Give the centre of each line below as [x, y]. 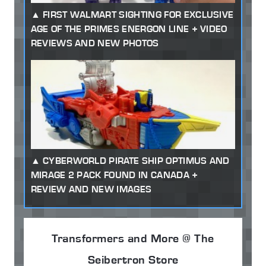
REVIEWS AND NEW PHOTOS [95, 43]
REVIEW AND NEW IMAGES [91, 189]
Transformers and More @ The [133, 238]
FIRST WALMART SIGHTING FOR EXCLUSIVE [138, 15]
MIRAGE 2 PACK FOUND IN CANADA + [114, 175]
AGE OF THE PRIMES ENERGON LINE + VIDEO [129, 29]
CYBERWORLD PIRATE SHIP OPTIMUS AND [136, 161]
